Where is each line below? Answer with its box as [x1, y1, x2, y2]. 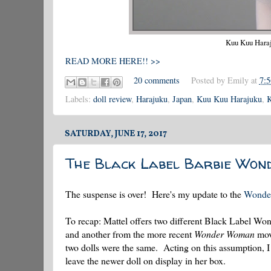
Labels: [65, 93, 93, 105]
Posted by [191, 74, 227, 87]
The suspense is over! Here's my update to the [65, 187, 244, 200]
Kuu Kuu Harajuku [197, 93, 262, 105]
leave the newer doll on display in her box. [65, 253, 226, 267]
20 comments [134, 74, 180, 87]
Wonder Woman [194, 227, 255, 240]
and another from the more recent [65, 227, 194, 240]
